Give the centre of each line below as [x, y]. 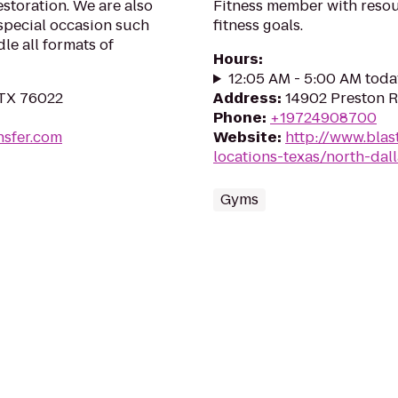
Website [245, 137]
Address [245, 98]
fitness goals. [258, 25]
